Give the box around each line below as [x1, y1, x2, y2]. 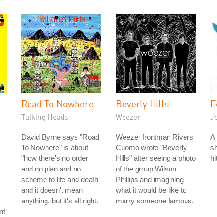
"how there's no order [21, 154, 88, 162]
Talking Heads [21, 112, 68, 121]
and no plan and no [21, 165, 81, 173]
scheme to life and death [21, 175, 98, 184]
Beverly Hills [116, 98, 169, 109]
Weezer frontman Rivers [116, 133, 193, 141]
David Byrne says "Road [21, 133, 99, 141]
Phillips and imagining [116, 175, 184, 184]
